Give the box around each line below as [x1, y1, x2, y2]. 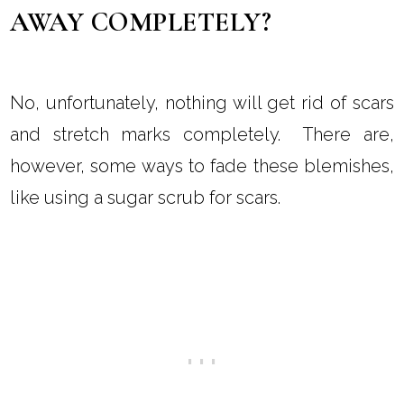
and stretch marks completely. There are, [10, 124, 394, 146]
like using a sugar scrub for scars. [10, 187, 281, 209]
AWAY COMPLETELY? [10, 6, 272, 40]
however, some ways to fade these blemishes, [10, 155, 394, 178]
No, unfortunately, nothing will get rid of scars [10, 92, 394, 115]
